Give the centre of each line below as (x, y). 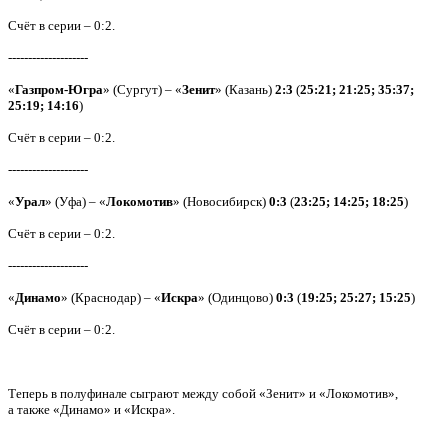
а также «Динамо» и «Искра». (91, 409)
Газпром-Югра (59, 89)
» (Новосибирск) (221, 201)
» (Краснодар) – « (111, 297)
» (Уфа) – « (75, 201)
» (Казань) (245, 89)
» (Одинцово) (237, 297)
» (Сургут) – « (142, 89)
